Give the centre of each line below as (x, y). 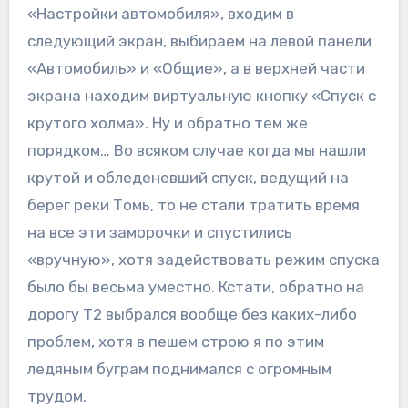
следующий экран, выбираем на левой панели (199, 41)
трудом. (56, 397)
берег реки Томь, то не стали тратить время (193, 205)
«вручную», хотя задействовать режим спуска (203, 260)
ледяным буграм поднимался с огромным (179, 369)
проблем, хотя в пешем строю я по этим (175, 342)
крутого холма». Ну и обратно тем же (167, 123)
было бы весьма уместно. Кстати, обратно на (195, 287)
